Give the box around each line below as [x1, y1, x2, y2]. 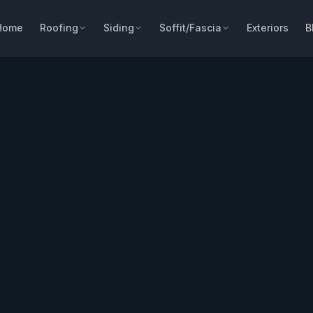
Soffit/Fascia [159, 22, 222, 34]
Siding [103, 22, 135, 34]
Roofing [40, 22, 79, 34]
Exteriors [247, 22, 289, 34]
